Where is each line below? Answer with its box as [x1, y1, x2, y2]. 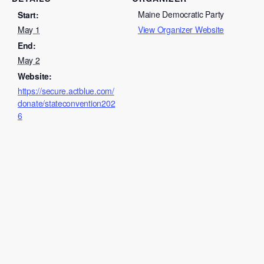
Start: [18, 8, 39, 21]
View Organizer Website [138, 23, 225, 35]
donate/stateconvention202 [18, 97, 115, 109]
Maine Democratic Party [138, 8, 225, 20]
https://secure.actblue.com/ [18, 84, 114, 97]
